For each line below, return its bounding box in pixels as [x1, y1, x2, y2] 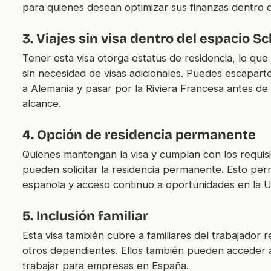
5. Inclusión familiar [22, 207, 148, 224]
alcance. [22, 97, 61, 109]
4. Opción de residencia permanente [22, 126, 256, 143]
